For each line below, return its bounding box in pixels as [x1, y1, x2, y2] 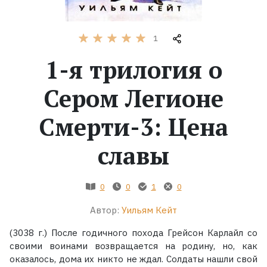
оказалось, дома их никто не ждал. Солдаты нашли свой [10, 253, 257, 265]
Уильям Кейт [122, 204, 177, 216]
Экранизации [10, 82, 86, 98]
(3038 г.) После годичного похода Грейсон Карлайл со [10, 226, 257, 238]
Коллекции [10, 120, 73, 136]
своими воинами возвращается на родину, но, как [10, 240, 257, 252]
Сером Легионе [44, 82, 223, 114]
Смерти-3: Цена [39, 110, 228, 142]
